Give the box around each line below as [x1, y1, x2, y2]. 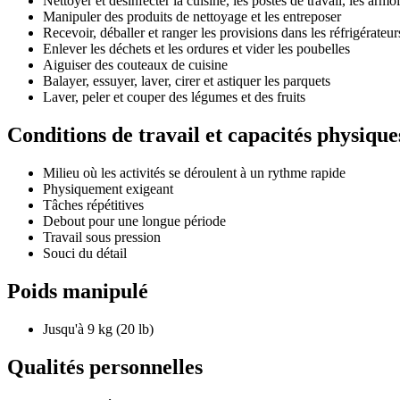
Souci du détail [43, 246, 127, 262]
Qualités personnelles [7, 354, 203, 379]
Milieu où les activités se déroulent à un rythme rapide [43, 165, 346, 181]
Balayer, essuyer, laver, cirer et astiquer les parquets [43, 73, 330, 89]
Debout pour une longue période [43, 213, 226, 229]
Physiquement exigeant [43, 181, 173, 197]
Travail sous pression [43, 229, 161, 246]
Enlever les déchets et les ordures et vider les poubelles [43, 41, 350, 57]
